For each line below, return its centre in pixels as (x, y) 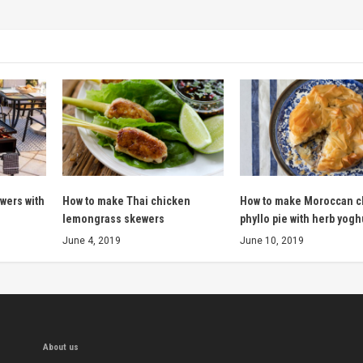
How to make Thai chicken (126, 201)
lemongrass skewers (113, 218)
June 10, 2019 (271, 240)
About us (61, 347)
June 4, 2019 (91, 240)
